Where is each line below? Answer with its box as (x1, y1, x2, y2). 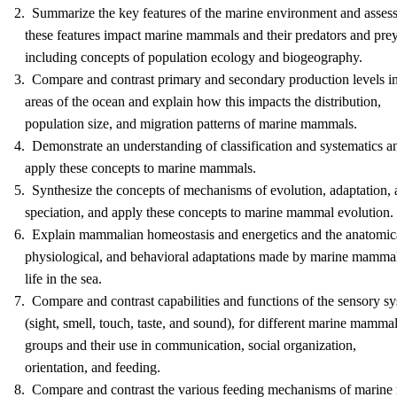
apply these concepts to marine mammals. (14, 160, 256, 175)
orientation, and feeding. (14, 360, 160, 375)
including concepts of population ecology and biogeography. (14, 50, 362, 65)
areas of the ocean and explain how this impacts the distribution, (14, 94, 381, 109)
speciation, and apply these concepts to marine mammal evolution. (14, 205, 393, 220)
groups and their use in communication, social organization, (14, 338, 356, 353)
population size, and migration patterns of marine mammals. (14, 116, 357, 131)
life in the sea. (14, 271, 102, 286)
